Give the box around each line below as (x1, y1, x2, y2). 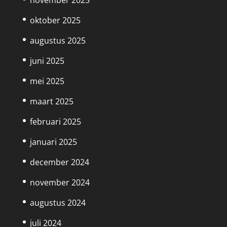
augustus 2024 (29, 197, 86, 209)
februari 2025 (29, 116, 81, 128)
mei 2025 (29, 75, 64, 87)
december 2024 (29, 157, 89, 168)
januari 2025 (29, 136, 77, 148)
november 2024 (29, 177, 90, 188)
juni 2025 (29, 55, 64, 67)
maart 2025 (29, 96, 73, 107)
